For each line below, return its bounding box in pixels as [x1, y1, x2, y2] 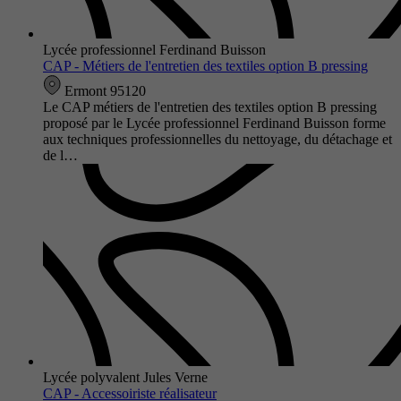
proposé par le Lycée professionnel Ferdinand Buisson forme [43, 115, 386, 131]
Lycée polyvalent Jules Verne [43, 369, 208, 385]
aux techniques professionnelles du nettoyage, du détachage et [43, 131, 392, 147]
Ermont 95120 [61, 82, 146, 98]
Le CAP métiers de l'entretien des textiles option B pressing [43, 98, 377, 115]
